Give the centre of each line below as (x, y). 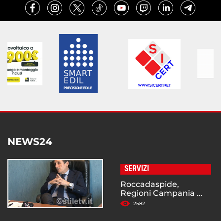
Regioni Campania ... (162, 193)
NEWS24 (30, 142)
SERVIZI (137, 169)
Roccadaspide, (150, 184)
